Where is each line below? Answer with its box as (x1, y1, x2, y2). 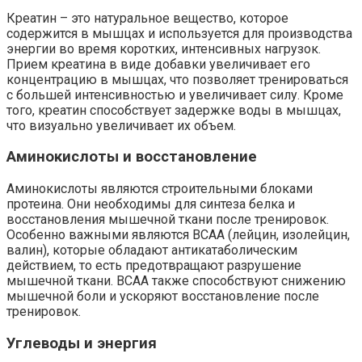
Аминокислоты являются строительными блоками (6, 181, 313, 197)
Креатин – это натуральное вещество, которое (6, 10, 288, 26)
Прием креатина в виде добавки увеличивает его (6, 56, 310, 72)
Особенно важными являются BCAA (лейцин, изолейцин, (6, 227, 350, 243)
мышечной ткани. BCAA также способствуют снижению (6, 273, 346, 289)
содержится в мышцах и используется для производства (6, 25, 352, 41)
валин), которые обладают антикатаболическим (6, 242, 297, 259)
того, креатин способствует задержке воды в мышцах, (6, 102, 341, 118)
